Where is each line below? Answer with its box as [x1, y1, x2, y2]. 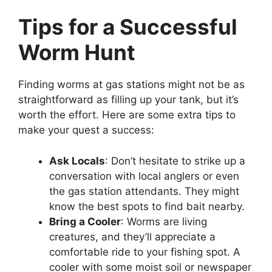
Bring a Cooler [49, 215, 121, 228]
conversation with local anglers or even [49, 169, 239, 182]
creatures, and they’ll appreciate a [49, 230, 216, 243]
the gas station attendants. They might [49, 185, 239, 197]
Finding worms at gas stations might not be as [18, 78, 245, 90]
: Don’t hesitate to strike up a [105, 154, 245, 167]
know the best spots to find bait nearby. [49, 200, 245, 212]
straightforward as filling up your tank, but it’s [18, 93, 239, 106]
